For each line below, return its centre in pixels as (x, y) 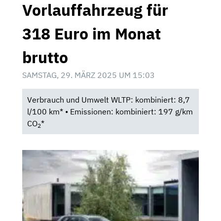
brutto (45, 57)
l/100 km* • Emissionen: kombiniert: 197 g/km (110, 112)
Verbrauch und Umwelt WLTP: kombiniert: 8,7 (108, 100)
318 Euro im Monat (92, 34)
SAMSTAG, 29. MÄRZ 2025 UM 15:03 (89, 75)
